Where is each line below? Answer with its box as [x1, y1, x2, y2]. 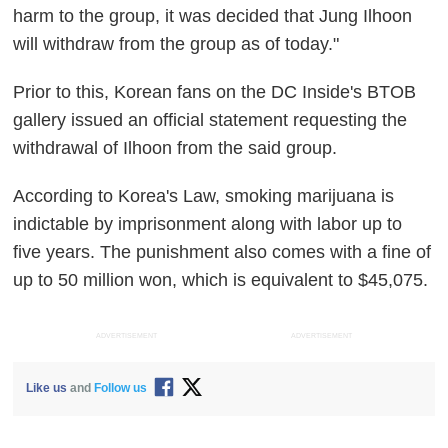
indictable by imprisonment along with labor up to [13, 214, 403, 235]
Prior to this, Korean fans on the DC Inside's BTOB [13, 82, 417, 103]
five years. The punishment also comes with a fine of [13, 242, 432, 263]
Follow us [94, 380, 148, 395]
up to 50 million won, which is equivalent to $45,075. [13, 270, 434, 291]
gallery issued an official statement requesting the [13, 110, 408, 131]
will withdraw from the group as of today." [13, 34, 340, 55]
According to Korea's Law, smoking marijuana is [13, 186, 395, 207]
